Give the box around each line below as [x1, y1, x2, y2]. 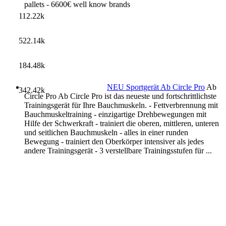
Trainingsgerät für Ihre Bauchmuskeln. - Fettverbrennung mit [24, 101, 218, 110]
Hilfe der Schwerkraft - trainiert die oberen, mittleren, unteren [24, 119, 219, 128]
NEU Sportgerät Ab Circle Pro [107, 83, 205, 92]
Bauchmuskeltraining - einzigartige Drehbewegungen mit [24, 110, 206, 119]
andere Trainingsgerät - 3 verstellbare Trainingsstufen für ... [24, 146, 212, 155]
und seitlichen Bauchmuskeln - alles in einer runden [24, 128, 188, 137]
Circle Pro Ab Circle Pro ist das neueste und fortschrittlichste [24, 92, 216, 101]
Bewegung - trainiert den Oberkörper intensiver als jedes [24, 137, 204, 146]
